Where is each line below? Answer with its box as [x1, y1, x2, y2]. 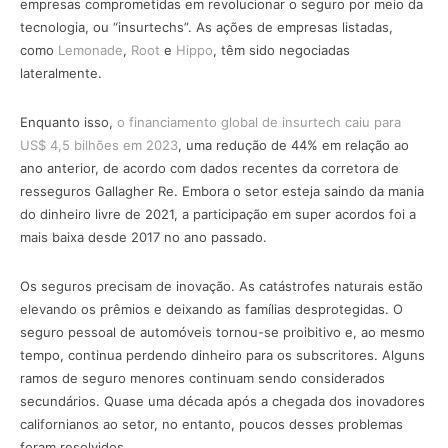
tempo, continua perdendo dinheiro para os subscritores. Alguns [20, 347, 425, 364]
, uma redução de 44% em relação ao [178, 137, 409, 154]
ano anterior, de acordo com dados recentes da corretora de [20, 160, 399, 177]
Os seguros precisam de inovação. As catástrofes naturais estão [20, 278, 423, 295]
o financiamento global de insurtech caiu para [117, 114, 401, 131]
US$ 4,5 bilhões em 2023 [20, 137, 178, 154]
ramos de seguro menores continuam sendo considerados [20, 370, 385, 387]
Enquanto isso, [20, 114, 117, 131]
